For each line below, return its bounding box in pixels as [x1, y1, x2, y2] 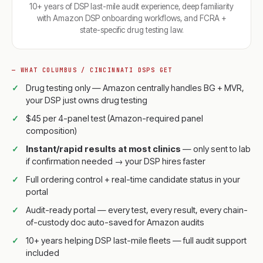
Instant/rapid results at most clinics [26, 144, 181, 154]
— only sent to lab [181, 144, 251, 154]
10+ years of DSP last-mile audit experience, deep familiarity [29, 2, 234, 11]
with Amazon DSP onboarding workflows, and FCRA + [36, 14, 227, 23]
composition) [26, 126, 77, 136]
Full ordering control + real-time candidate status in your [26, 174, 240, 184]
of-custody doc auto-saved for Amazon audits [26, 217, 204, 227]
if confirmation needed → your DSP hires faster [26, 156, 205, 166]
